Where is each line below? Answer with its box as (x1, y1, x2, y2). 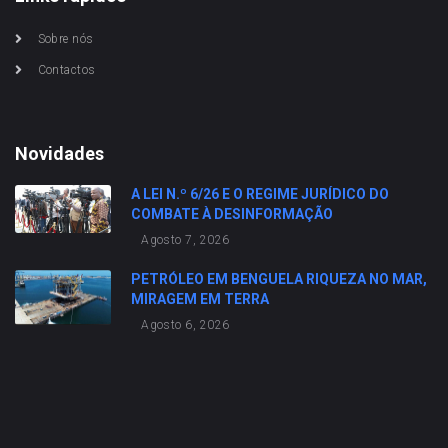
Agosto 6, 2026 (141, 318, 230, 332)
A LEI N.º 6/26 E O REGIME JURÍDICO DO (131, 186, 390, 202)
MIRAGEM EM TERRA (131, 291, 270, 307)
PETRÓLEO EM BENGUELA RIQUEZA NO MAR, (131, 271, 428, 287)
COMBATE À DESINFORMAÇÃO (131, 206, 334, 222)
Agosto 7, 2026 (141, 233, 230, 247)
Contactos (37, 63, 96, 77)
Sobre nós (37, 32, 94, 46)
